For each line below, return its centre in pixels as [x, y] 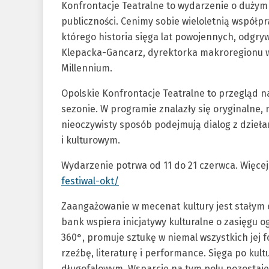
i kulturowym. [91, 141]
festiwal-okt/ [90, 181]
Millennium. [87, 68]
